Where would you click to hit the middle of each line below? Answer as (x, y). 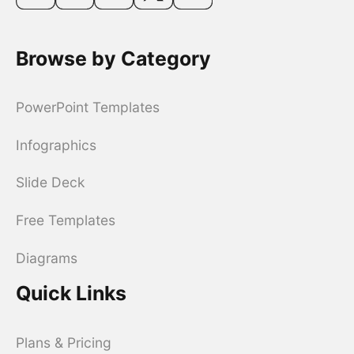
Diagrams (46, 258)
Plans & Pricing (63, 342)
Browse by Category (113, 59)
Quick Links (71, 294)
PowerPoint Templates (87, 107)
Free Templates (65, 220)
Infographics (56, 145)
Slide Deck (50, 183)
